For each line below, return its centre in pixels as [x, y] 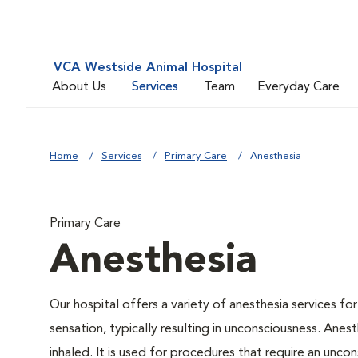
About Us [79, 87]
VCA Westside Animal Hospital [148, 68]
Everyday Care [298, 87]
